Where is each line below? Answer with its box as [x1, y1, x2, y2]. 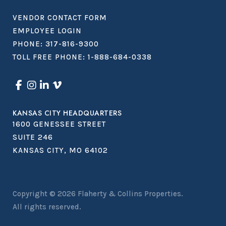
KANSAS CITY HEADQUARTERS [13, 107, 122, 118]
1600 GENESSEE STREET [13, 119, 106, 129]
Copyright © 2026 [13, 189, 78, 198]
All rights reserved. [13, 202, 81, 211]
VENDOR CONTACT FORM [13, 13, 107, 22]
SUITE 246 [13, 132, 53, 142]
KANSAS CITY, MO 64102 [13, 145, 108, 155]
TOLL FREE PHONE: [13, 52, 88, 62]
